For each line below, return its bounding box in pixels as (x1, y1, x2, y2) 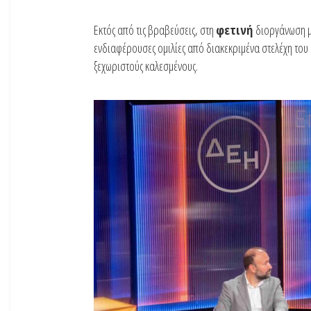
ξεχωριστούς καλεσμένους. (94, 57, 198, 74)
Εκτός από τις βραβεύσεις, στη (94, 21, 216, 38)
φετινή (216, 21, 255, 38)
